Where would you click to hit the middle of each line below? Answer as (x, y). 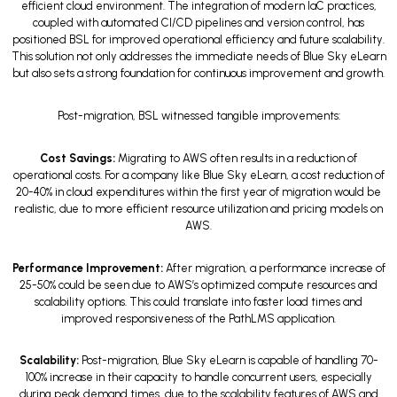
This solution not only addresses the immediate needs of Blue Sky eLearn (198, 57)
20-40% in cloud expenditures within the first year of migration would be (198, 191)
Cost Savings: (78, 158)
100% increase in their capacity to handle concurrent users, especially (198, 378)
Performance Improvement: (87, 268)
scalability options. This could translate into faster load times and (198, 301)
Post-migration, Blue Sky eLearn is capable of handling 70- (228, 361)
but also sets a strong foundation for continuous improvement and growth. (198, 74)
